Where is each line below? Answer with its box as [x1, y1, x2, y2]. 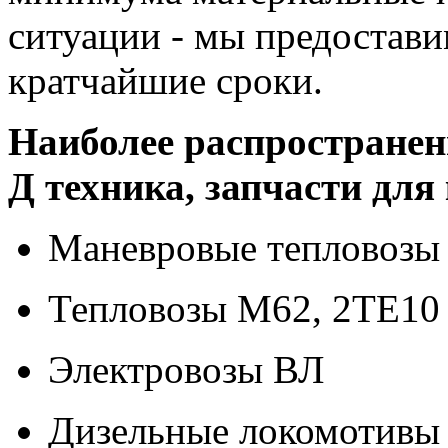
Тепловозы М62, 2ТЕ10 [48, 286, 440, 330]
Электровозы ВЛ [48, 347, 324, 391]
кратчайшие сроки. [8, 58, 323, 102]
